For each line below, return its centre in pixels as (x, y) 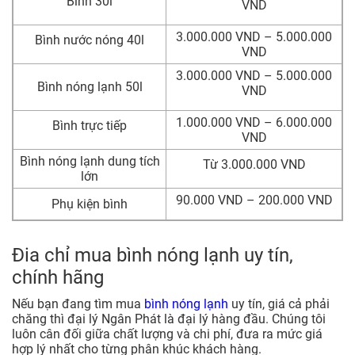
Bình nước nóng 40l (90, 40)
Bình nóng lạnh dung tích (90, 162)
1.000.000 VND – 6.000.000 (254, 123)
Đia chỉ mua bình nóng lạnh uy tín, (153, 256)
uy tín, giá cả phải (281, 304)
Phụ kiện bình (90, 204)
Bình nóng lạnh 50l (90, 87)
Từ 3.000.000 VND (254, 165)
